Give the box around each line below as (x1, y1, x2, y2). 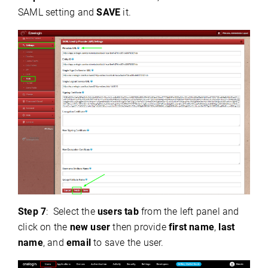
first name (166, 221, 215, 233)
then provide (110, 221, 166, 233)
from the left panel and (138, 206, 239, 218)
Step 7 (18, 206, 47, 218)
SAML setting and (18, 6, 95, 18)
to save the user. (91, 237, 164, 249)
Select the (53, 206, 98, 218)
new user (69, 221, 111, 233)
